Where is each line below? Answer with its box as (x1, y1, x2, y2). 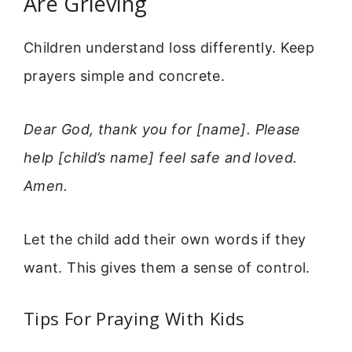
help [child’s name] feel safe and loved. (24, 149, 298, 167)
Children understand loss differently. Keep (24, 38, 315, 56)
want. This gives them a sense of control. (24, 259, 310, 277)
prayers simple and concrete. (24, 67, 225, 84)
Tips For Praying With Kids (24, 306, 245, 330)
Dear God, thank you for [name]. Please (24, 121, 301, 138)
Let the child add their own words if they (24, 231, 306, 248)
